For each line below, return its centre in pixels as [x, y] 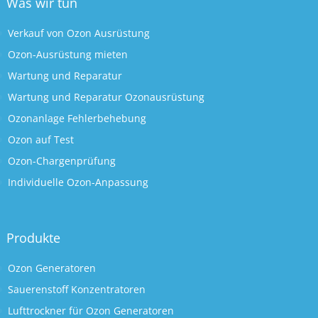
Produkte [33, 238]
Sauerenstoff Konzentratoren [76, 290]
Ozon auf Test [40, 139]
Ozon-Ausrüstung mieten [67, 54]
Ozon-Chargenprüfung [61, 160]
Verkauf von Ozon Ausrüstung [78, 33]
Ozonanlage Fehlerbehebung [77, 118]
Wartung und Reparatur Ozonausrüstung [106, 97]
